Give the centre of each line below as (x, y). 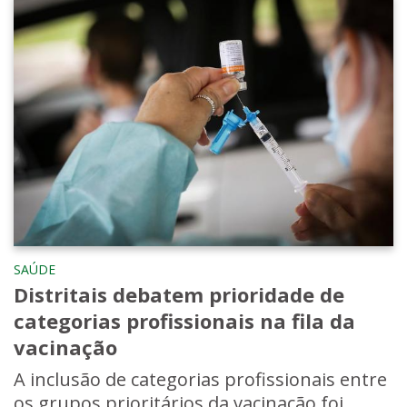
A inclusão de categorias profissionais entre (200, 380)
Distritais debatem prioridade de (179, 295)
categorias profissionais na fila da (184, 321)
